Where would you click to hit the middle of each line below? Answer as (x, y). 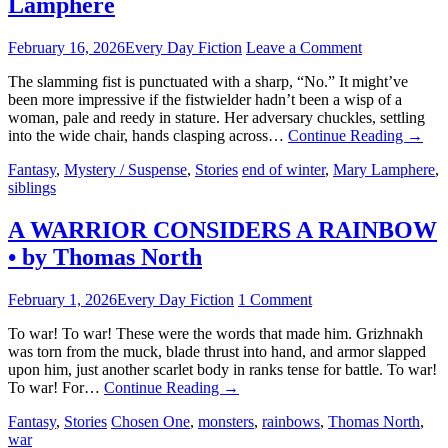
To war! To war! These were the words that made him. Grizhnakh (215, 333)
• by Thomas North (105, 256)
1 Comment (275, 299)
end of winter (283, 169)
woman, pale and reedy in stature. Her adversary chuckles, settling (216, 117)
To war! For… (56, 387)
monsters (226, 421)
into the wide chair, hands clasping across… (148, 135)
